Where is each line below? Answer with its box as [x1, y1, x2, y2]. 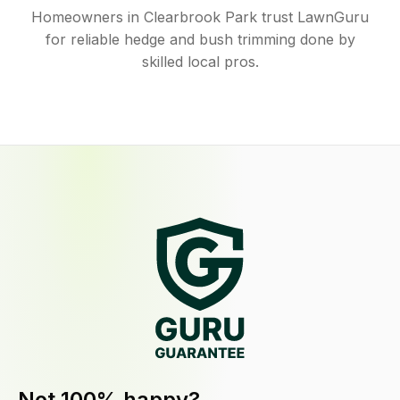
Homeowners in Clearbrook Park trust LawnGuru [31, 8, 369, 26]
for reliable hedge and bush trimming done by [45, 30, 355, 48]
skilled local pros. [141, 53, 259, 71]
